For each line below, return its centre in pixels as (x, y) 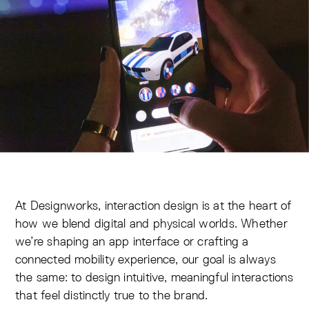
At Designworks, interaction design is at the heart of (153, 206)
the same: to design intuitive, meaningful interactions (154, 277)
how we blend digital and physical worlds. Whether (151, 223)
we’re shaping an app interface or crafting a (132, 241)
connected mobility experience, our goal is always (146, 259)
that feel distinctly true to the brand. (112, 295)
